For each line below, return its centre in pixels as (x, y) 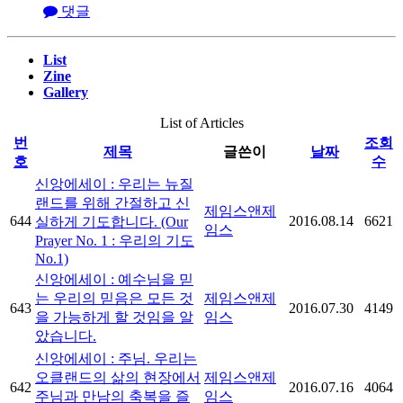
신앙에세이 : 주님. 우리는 (116, 359)
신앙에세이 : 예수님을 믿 (114, 280)
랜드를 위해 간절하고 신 (112, 203)
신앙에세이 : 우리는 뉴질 (114, 184)
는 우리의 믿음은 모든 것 (114, 299)
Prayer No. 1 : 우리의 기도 (115, 241)
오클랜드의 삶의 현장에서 (118, 378)
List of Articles (201, 123)
